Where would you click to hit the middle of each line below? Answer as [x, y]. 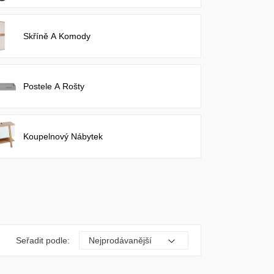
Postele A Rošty [54, 86]
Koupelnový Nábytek [63, 136]
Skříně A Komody [57, 36]
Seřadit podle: [43, 240]
